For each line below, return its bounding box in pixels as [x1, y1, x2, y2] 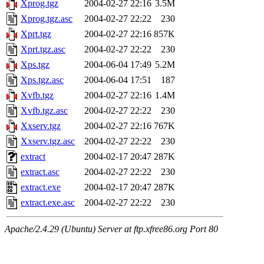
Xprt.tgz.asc [21, 44, 65, 55]
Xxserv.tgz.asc [21, 136, 75, 147]
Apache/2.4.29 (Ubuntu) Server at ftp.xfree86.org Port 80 [5, 224, 218, 235]
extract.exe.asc [21, 197, 75, 208]
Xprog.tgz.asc [21, 14, 72, 24]
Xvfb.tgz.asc [21, 105, 68, 116]
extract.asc [21, 167, 60, 177]
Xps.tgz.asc [21, 75, 64, 85]
